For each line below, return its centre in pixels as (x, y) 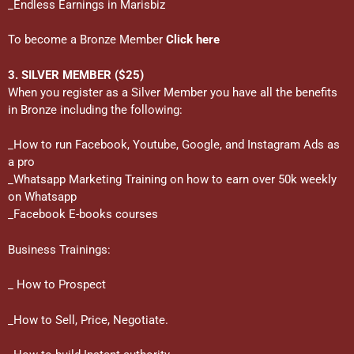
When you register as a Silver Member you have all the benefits (173, 92)
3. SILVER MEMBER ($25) (76, 75)
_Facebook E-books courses (83, 214)
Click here (193, 40)
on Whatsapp (42, 197)
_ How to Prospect (57, 284)
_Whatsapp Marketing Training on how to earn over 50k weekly (172, 179)
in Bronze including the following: (95, 109)
